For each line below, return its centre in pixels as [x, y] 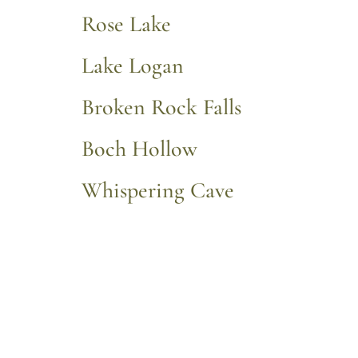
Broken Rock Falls [161, 107]
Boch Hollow [139, 149]
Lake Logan [133, 66]
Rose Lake [126, 24]
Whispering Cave [158, 191]
